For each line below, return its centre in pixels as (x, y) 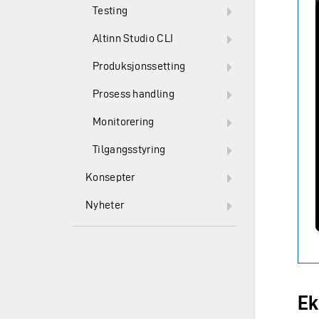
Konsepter (110, 177)
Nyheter (105, 205)
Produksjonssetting (139, 66)
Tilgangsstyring (129, 149)
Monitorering (124, 121)
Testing (110, 10)
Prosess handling (134, 94)
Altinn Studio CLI (133, 38)
